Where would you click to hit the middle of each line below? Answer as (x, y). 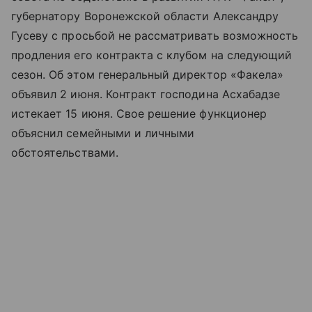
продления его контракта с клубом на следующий (152, 55)
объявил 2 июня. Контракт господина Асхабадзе (146, 94)
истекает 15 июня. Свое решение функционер (139, 113)
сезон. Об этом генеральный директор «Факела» (148, 74)
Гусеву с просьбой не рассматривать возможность (155, 35)
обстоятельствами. (65, 152)
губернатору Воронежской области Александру (145, 16)
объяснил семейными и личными (103, 133)
